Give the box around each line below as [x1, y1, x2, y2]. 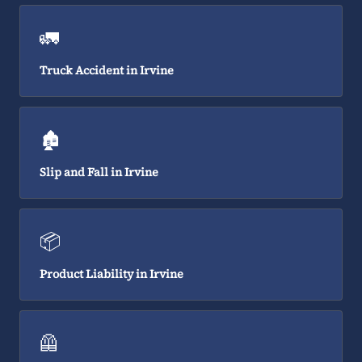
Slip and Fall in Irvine [40, 164, 158, 180]
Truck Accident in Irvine [40, 62, 174, 78]
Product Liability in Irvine [40, 266, 183, 282]
